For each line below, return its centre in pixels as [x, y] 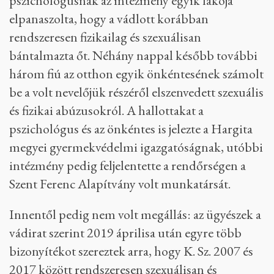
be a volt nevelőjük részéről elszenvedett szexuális [136, 92]
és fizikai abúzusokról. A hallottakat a [106, 110]
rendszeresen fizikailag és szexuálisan [105, 37]
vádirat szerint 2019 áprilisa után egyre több [125, 233]
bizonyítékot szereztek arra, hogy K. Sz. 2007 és [131, 251]
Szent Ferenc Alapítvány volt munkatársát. [120, 184]
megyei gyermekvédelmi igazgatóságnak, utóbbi [136, 147]
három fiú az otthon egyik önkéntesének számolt [136, 74]
